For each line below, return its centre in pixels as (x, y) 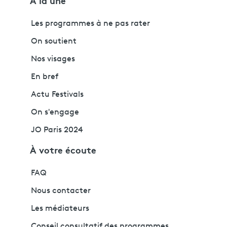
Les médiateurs (60, 209)
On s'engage (55, 113)
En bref (45, 77)
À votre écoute (63, 150)
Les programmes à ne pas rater (90, 24)
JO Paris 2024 (57, 130)
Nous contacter (61, 191)
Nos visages (53, 60)
